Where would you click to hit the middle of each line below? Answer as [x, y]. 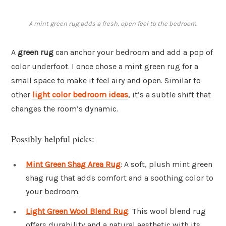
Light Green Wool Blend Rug [77, 211]
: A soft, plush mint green [166, 164]
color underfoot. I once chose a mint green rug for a [105, 67]
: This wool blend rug [167, 211]
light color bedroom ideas [80, 95]
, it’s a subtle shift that [169, 95]
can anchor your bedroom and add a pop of [133, 52]
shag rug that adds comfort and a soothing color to [120, 178]
